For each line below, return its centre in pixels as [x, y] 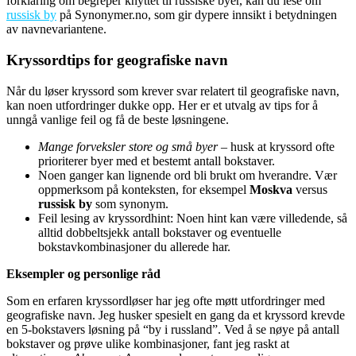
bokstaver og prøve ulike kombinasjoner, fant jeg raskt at [148, 343]
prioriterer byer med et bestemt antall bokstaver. [157, 161]
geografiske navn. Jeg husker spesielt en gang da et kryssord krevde [176, 315]
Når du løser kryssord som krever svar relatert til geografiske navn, [173, 91]
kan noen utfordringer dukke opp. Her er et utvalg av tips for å [162, 105]
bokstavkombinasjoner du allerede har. [134, 246]
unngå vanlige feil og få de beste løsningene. [118, 119]
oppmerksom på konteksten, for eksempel [144, 189]
